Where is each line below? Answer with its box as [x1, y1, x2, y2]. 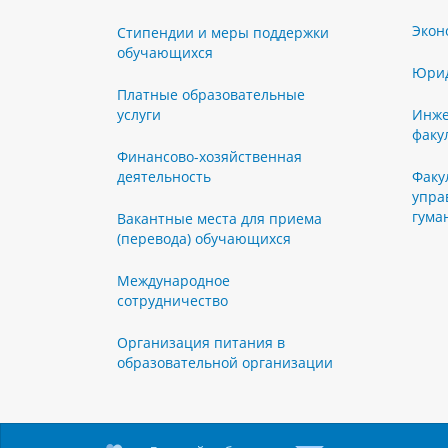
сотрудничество [117, 291, 228, 311]
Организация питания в [117, 333, 285, 353]
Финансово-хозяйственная [117, 147, 302, 167]
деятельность [117, 167, 211, 187]
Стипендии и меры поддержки [117, 23, 329, 43]
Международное [117, 271, 230, 291]
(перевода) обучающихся [117, 229, 291, 249]
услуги [117, 105, 161, 125]
